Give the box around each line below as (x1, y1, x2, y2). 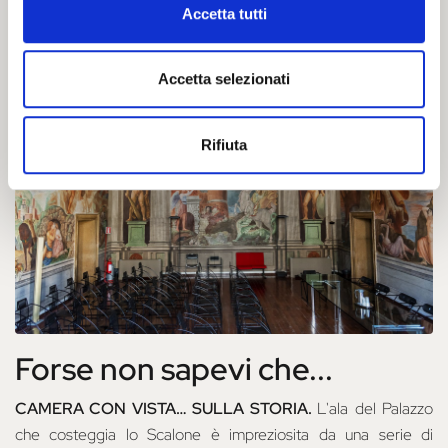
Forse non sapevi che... (15, 349, 333, 390)
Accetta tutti (181, 4, 267, 22)
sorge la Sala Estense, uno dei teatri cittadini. (15, 15, 315, 37)
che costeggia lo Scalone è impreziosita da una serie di (15, 424, 433, 446)
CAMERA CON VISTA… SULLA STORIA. (15, 398, 318, 420)
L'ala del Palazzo (317, 398, 434, 420)
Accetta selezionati (158, 70, 290, 88)
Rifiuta (201, 135, 247, 153)
